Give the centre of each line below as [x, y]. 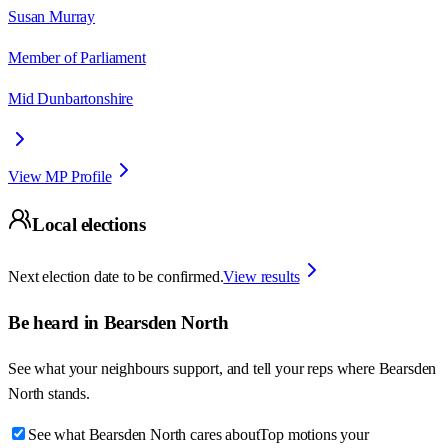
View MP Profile [60, 176]
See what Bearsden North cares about [144, 434]
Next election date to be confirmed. [116, 277]
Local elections [89, 225]
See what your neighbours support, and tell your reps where [193, 368]
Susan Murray [52, 16]
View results [261, 277]
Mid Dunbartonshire [71, 98]
